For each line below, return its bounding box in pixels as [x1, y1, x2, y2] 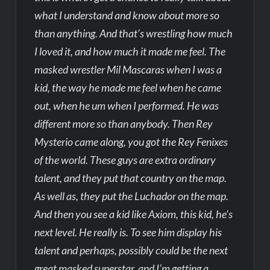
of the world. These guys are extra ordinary [34, 152, 216, 166]
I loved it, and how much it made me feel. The [34, 44, 226, 58]
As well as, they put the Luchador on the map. [34, 189, 229, 202]
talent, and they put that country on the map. [34, 171, 227, 184]
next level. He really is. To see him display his [34, 225, 222, 239]
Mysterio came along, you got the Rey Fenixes [34, 134, 228, 148]
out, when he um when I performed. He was [34, 98, 219, 112]
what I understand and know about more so [34, 8, 220, 22]
